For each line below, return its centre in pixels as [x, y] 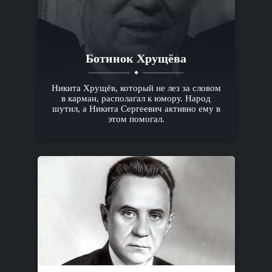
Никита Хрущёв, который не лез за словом [136, 88]
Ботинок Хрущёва [136, 59]
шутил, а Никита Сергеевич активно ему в [136, 109]
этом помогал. [136, 119]
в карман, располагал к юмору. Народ [136, 99]
